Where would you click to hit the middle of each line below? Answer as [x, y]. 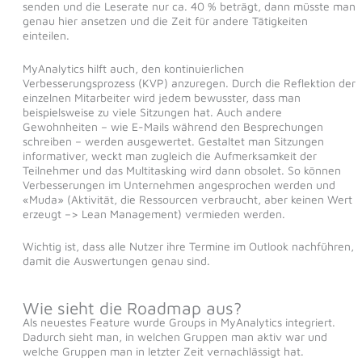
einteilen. [46, 36]
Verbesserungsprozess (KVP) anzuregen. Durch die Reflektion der [189, 82]
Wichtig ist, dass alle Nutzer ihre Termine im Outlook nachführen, [188, 246]
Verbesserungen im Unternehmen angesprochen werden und [179, 184]
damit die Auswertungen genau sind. [116, 261]
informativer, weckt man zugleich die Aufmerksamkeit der [169, 155]
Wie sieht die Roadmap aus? [132, 308]
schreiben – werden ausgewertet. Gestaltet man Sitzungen [173, 141]
